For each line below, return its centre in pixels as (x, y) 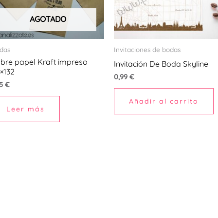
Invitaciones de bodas (147, 50)
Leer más (26, 109)
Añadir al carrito (164, 101)
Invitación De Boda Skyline (161, 64)
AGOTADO (48, 19)
